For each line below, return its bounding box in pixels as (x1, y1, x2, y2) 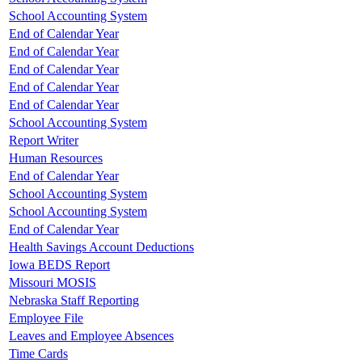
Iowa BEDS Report (9, 257, 110, 271)
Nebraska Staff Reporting (9, 293, 139, 307)
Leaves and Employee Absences (9, 328, 174, 343)
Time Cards (9, 346, 68, 360)
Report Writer (9, 133, 78, 147)
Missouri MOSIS (9, 275, 96, 289)
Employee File (9, 310, 83, 325)
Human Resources (9, 150, 103, 165)
